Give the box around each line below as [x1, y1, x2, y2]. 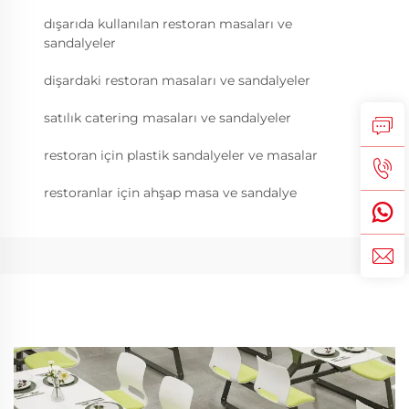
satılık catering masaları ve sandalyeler [44, 110, 291, 126]
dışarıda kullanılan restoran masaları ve [44, 16, 292, 32]
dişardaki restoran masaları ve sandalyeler [44, 72, 310, 89]
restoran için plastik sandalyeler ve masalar [44, 147, 318, 163]
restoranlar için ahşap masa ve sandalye [44, 184, 297, 201]
